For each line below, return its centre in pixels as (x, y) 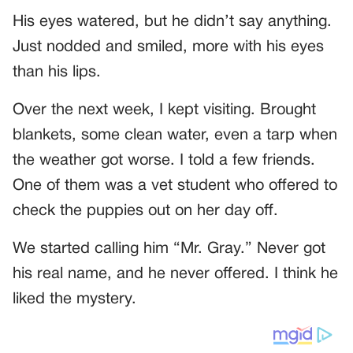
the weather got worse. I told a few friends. (164, 161)
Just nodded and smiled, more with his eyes (168, 48)
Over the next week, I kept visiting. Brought (164, 111)
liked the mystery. (74, 300)
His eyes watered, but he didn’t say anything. (172, 22)
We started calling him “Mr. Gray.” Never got (169, 249)
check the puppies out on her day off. (145, 212)
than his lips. (57, 73)
